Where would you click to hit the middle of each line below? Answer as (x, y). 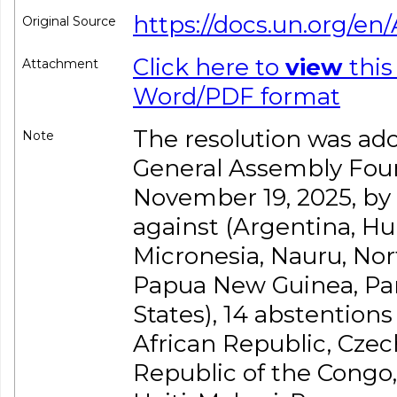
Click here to (209, 67)
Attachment (60, 63)
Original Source (69, 21)
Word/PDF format (237, 96)
